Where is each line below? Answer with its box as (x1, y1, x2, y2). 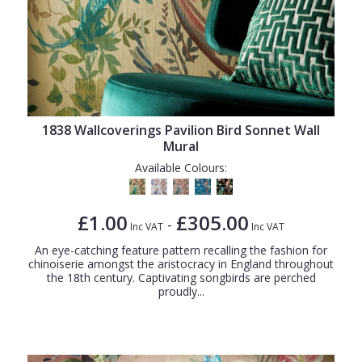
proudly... (158, 283, 204, 299)
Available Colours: (135, 159, 227, 175)
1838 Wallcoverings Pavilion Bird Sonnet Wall (42, 120, 320, 139)
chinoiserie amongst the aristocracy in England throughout (28, 255, 334, 271)
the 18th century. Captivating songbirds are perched (46, 269, 316, 285)
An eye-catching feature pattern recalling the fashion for (35, 242, 327, 258)
